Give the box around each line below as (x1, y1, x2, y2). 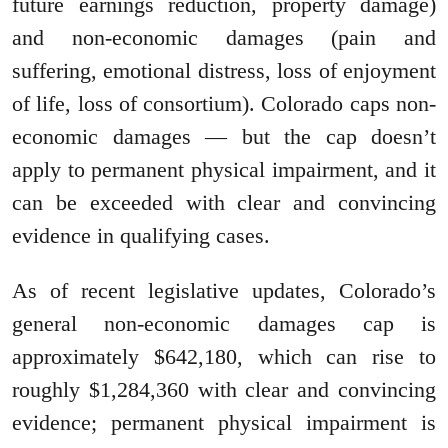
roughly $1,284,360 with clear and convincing (12, 377, 436, 403)
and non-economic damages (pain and (12, 25, 436, 51)
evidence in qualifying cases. (12, 223, 270, 249)
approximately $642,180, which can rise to (12, 344, 436, 370)
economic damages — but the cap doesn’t (12, 124, 436, 150)
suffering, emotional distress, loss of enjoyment (12, 58, 436, 84)
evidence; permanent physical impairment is (12, 410, 436, 436)
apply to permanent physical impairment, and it (12, 157, 436, 183)
